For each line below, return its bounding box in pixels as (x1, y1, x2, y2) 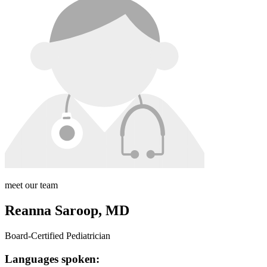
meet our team (5, 180, 58, 191)
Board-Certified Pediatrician (5, 231, 110, 241)
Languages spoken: (5, 252, 100, 265)
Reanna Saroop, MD (5, 203, 129, 219)
